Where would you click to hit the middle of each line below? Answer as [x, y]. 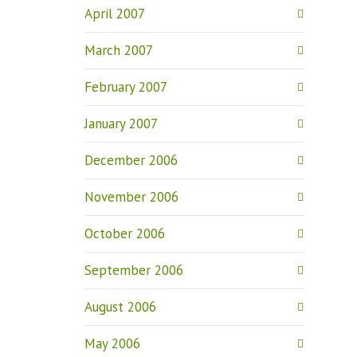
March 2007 [119, 50]
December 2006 [131, 160]
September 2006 [134, 270]
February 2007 [126, 87]
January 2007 [121, 124]
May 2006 [112, 343]
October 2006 [125, 233]
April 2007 [115, 14]
